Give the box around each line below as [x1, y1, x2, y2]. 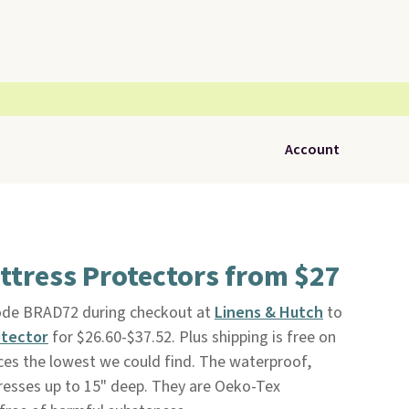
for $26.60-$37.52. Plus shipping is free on [47, 326, 336, 349]
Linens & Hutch [214, 301, 323, 324]
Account [285, 140, 340, 160]
